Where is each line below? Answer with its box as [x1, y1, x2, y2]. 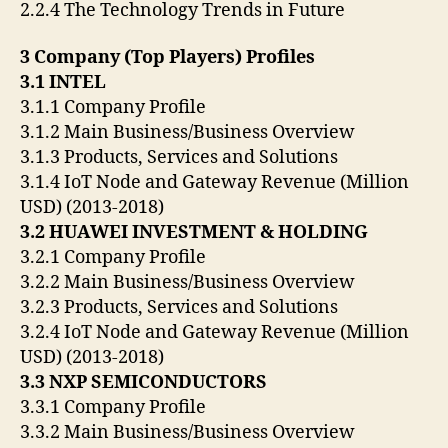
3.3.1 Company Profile [20, 396, 210, 420]
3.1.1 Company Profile [20, 96, 210, 120]
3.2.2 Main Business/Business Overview [20, 271, 359, 295]
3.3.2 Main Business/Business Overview [20, 421, 359, 445]
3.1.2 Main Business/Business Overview [20, 121, 359, 145]
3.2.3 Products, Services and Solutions [20, 296, 342, 320]
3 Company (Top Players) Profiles [20, 46, 319, 70]
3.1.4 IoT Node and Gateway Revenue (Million [20, 171, 409, 195]
